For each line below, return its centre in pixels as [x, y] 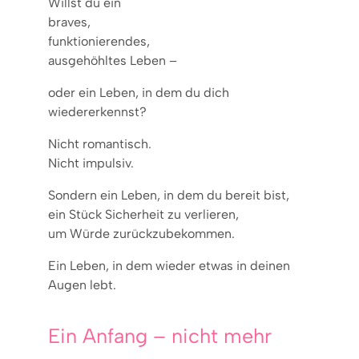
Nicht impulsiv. [91, 163]
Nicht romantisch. [100, 143]
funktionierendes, [99, 41]
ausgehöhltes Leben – [113, 60]
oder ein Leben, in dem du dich [139, 92]
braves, [69, 22]
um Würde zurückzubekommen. [141, 233]
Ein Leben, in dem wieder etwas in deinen [169, 265]
